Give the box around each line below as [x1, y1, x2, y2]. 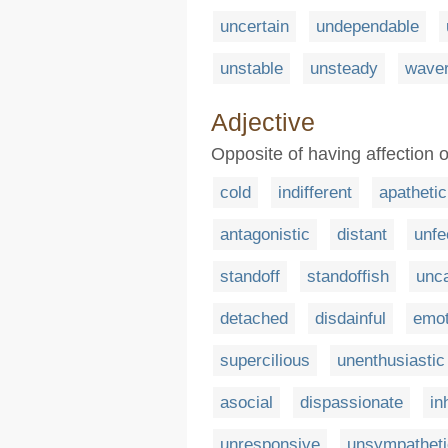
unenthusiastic [337, 350, 445, 370]
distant [337, 224, 387, 244]
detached [220, 308, 288, 328]
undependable [316, 16, 419, 36]
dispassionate [300, 392, 403, 412]
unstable [220, 58, 283, 78]
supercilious [220, 350, 310, 370]
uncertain [220, 16, 289, 36]
